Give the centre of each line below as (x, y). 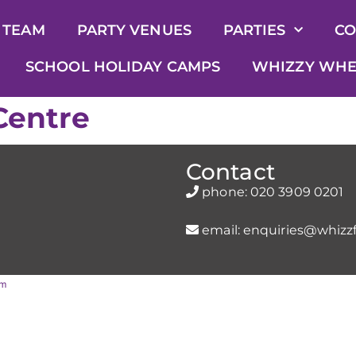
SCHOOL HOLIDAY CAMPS (123, 67)
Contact (231, 172)
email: (221, 230)
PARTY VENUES (134, 30)
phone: (224, 192)
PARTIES (254, 30)
